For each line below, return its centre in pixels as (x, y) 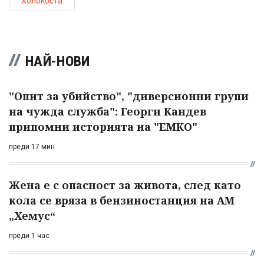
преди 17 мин (32, 146)
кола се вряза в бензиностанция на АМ (122, 200)
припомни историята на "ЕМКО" (103, 126)
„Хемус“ (32, 215)
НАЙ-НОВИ (58, 61)
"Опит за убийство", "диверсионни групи (129, 96)
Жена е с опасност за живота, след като (125, 185)
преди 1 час (29, 235)
